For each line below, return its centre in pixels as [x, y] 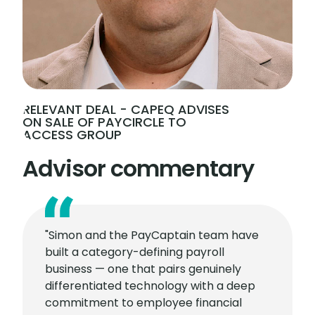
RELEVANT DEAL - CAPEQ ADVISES [126, 109]
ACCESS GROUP [72, 135]
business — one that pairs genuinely [143, 269]
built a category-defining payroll [135, 252]
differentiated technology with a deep [150, 286]
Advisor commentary [138, 168]
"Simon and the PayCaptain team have [152, 235]
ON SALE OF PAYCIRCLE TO [104, 122]
